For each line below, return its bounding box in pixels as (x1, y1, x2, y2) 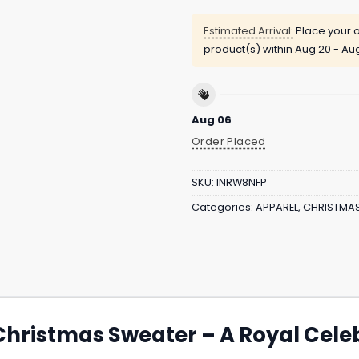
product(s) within (204, 42, 295, 58)
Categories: (192, 200, 256, 215)
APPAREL (256, 200, 298, 215)
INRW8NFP (216, 175, 267, 190)
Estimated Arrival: (204, 23, 293, 39)
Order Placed (192, 133, 266, 149)
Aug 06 (192, 111, 232, 127)
